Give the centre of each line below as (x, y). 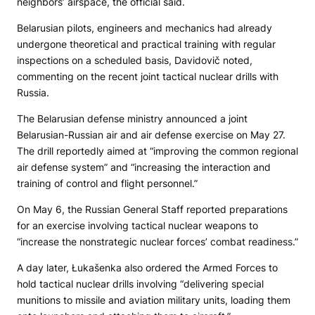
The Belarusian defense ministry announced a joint (132, 118)
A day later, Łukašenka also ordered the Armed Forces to (147, 268)
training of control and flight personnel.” (107, 183)
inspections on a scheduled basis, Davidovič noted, (135, 60)
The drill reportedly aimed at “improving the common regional (157, 151)
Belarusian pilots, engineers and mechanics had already (144, 28)
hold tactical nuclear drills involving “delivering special (140, 284)
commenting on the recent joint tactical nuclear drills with (148, 76)
